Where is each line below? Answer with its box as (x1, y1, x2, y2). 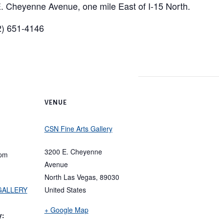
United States (44, 184, 86, 195)
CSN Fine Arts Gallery (44, 123, 112, 133)
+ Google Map (44, 204, 88, 215)
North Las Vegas (44, 172, 96, 182)
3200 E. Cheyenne (44, 146, 102, 156)
